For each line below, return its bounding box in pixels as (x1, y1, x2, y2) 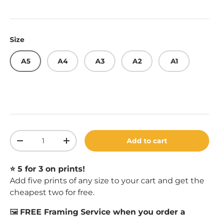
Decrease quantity (20, 140, 86, 149)
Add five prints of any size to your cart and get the (10, 176, 204, 186)
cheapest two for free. (10, 188, 94, 197)
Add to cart (127, 136, 168, 146)
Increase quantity (66, 140, 130, 149)
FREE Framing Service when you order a (20, 207, 185, 217)
